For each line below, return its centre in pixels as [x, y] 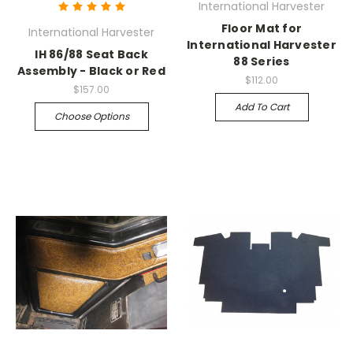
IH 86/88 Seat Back [91, 55]
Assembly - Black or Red [91, 71]
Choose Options [91, 117]
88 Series [262, 62]
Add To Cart [262, 107]
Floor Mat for [262, 29]
